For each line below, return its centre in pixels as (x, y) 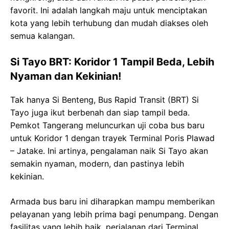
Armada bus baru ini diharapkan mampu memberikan (112, 201)
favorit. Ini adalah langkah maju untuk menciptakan (109, 10)
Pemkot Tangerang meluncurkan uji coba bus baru (107, 125)
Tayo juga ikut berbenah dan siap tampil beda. (100, 112)
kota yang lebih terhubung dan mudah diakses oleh (109, 23)
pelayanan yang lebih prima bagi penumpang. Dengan (114, 214)
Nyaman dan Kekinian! (66, 76)
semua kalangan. (42, 36)
